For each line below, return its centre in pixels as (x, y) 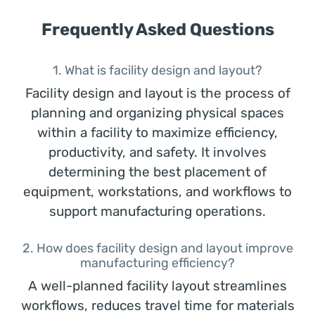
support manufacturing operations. (157, 211)
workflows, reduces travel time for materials (157, 306)
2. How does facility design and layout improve (157, 248)
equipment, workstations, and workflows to (157, 192)
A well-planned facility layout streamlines (157, 286)
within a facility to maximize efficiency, (157, 133)
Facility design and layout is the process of (157, 93)
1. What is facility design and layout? (157, 70)
